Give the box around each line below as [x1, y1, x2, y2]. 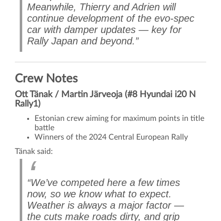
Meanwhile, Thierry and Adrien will [27, 1, 176, 13]
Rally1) [15, 100, 40, 109]
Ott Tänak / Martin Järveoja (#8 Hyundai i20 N [15, 90, 196, 100]
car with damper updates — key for [27, 24, 182, 36]
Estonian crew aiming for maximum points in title [35, 114, 204, 123]
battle [35, 124, 54, 132]
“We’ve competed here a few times [27, 177, 180, 188]
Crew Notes [15, 73, 77, 85]
